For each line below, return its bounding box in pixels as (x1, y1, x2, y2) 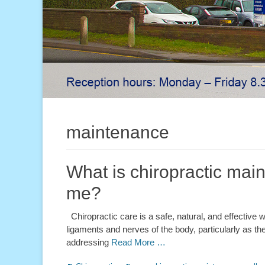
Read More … (111, 237, 166, 247)
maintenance (66, 122, 169, 142)
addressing (66, 237, 111, 247)
